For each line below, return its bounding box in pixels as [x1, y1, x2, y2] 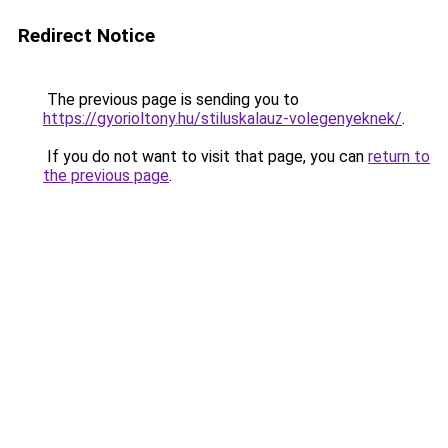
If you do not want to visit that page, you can [43, 147, 368, 166]
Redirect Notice [18, 24, 155, 47]
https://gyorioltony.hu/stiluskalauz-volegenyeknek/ [43, 109, 402, 128]
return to [368, 147, 430, 166]
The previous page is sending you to [43, 90, 299, 109]
